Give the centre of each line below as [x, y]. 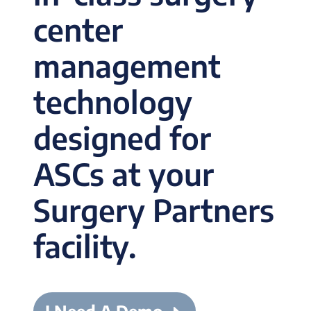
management [127, 66]
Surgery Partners [154, 210]
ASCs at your [124, 174]
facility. [85, 246]
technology [113, 102]
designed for [122, 138]
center [78, 30]
